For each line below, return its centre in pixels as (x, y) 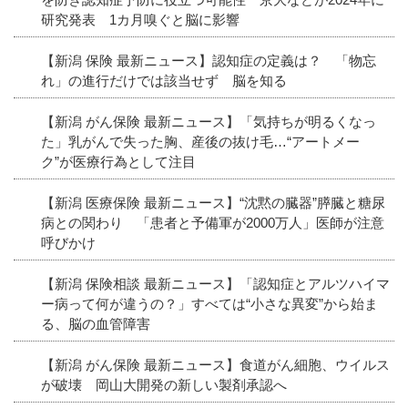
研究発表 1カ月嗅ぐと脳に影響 (140, 19)
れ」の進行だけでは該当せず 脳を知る (164, 80)
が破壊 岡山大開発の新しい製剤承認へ (164, 384)
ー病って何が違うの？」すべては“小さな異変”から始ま (209, 303)
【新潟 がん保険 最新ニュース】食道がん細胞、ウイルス (215, 364)
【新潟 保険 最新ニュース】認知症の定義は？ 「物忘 (209, 60)
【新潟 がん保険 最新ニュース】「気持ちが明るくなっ (209, 121)
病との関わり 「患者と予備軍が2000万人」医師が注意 (213, 222)
